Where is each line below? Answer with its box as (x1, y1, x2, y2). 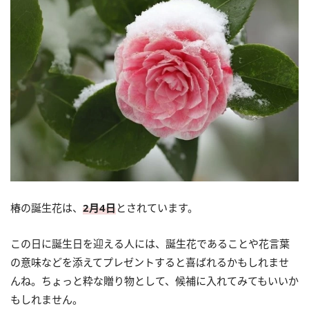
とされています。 (116, 200, 198, 215)
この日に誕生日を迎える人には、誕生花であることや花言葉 (10, 236, 290, 250)
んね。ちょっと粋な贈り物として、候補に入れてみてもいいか (10, 273, 299, 288)
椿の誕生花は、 (10, 200, 83, 215)
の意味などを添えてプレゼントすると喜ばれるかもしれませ (10, 255, 289, 269)
